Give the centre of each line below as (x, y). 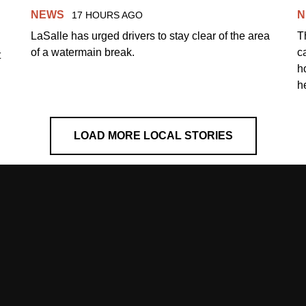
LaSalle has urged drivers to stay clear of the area (151, 36)
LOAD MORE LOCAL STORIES (153, 135)
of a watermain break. (83, 52)
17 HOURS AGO (107, 15)
